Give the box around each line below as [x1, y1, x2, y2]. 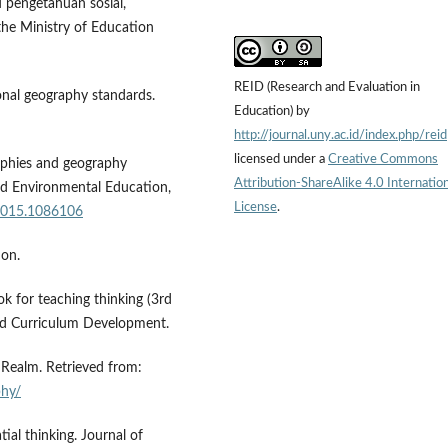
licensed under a [234, 152, 328, 166]
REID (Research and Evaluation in [234, 80, 420, 94]
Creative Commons [328, 152, 438, 166]
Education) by [234, 104, 310, 118]
